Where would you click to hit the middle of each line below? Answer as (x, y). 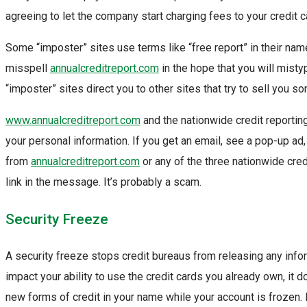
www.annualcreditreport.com (73, 121)
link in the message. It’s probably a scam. (103, 182)
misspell (28, 69)
